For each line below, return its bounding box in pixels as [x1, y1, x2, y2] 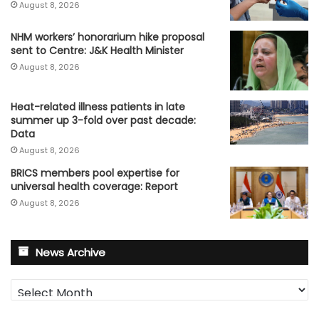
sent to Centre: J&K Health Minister [11, 43, 184, 58]
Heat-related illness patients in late [11, 99, 185, 114]
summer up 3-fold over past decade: [11, 113, 196, 127]
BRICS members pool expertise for [11, 165, 179, 180]
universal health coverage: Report [11, 179, 178, 194]
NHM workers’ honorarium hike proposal [11, 29, 204, 44]
